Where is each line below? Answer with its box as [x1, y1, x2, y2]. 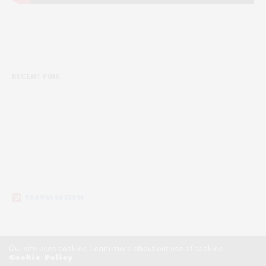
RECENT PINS [12, 71, 60, 81]
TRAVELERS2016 [24, 192, 84, 201]
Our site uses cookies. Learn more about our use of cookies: [9, 243, 224, 254]
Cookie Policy [9, 252, 72, 262]
